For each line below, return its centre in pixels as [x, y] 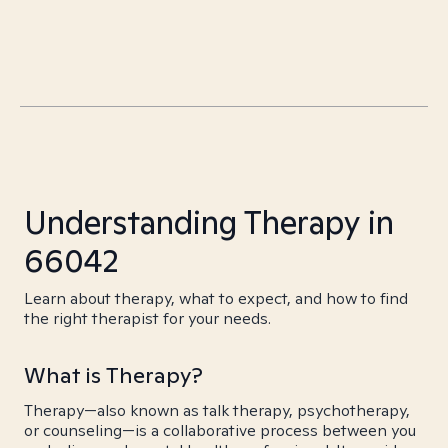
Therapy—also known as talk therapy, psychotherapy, [217, 410]
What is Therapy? [113, 375]
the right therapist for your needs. [147, 318]
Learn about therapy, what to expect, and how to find [216, 298]
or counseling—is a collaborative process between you [220, 430]
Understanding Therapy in [209, 222]
